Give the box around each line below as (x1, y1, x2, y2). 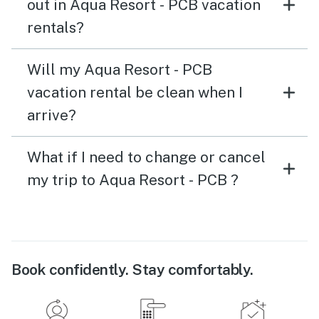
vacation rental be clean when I (27, 83, 243, 102)
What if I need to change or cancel (27, 148, 266, 167)
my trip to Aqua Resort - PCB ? (27, 171, 239, 189)
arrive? (27, 106, 76, 125)
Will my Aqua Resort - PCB (27, 61, 212, 79)
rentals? (27, 19, 84, 37)
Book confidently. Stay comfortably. (11, 261, 253, 279)
